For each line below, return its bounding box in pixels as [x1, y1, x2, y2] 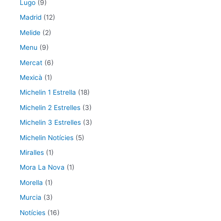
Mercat [20, 58, 42, 67]
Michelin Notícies [20, 133, 74, 142]
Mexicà [20, 74, 42, 82]
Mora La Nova [20, 163, 65, 172]
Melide [20, 28, 40, 37]
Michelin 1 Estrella [20, 88, 76, 97]
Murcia [20, 193, 41, 202]
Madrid [20, 13, 41, 22]
